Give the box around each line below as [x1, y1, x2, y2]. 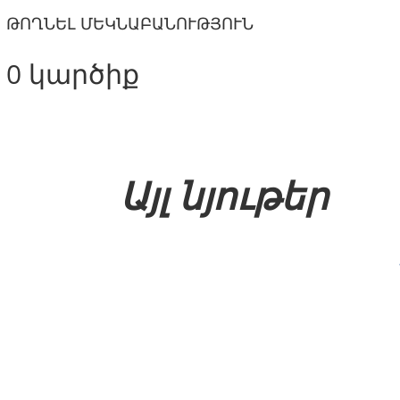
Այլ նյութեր [120, 172, 329, 220]
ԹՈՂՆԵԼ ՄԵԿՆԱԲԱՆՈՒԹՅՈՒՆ [5, 12, 254, 35]
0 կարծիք [5, 55, 139, 93]
